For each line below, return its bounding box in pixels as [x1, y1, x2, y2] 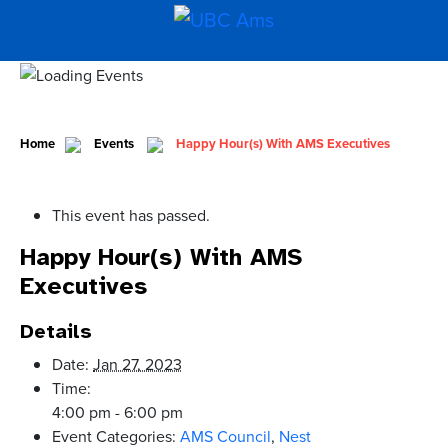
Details [20, 319, 92, 345]
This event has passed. [52, 204, 210, 227]
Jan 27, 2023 [93, 353, 182, 376]
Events [94, 134, 134, 154]
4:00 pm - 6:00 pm [52, 401, 183, 424]
